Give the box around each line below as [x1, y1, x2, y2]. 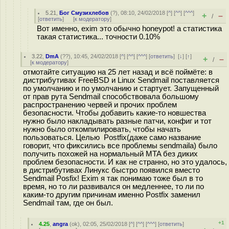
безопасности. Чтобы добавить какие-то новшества [23, 109, 206, 117]
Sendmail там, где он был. [23, 199, 113, 207]
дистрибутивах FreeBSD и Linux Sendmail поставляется [23, 76, 219, 84]
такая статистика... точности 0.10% [37, 33, 160, 41]
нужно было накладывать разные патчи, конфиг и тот [23, 117, 212, 125]
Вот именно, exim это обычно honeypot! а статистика [37, 25, 222, 33]
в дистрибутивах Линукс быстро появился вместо [23, 166, 200, 174]
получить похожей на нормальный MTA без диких [23, 150, 198, 158]
